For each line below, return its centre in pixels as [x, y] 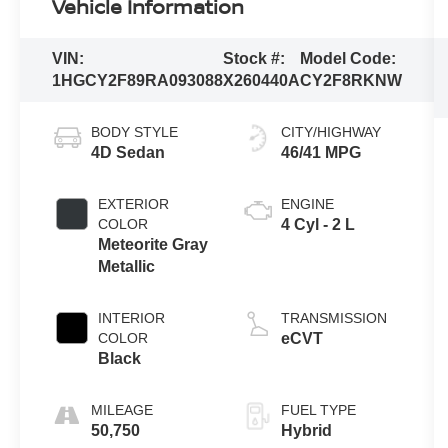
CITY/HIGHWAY [331, 131]
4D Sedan [128, 152]
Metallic [127, 266]
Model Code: [348, 58]
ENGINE [308, 203]
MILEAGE [122, 409]
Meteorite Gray [153, 244]
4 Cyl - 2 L [318, 224]
